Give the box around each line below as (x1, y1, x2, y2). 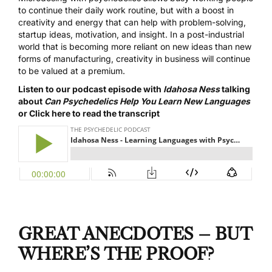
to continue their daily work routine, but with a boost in (18, 5, 234, 16)
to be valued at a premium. (18, 66, 125, 76)
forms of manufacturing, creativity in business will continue (18, 53, 250, 64)
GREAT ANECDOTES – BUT (18, 223, 252, 244)
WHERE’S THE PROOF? (18, 243, 214, 264)
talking (220, 84, 250, 95)
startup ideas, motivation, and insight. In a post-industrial (18, 29, 244, 40)
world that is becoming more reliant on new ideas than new (18, 41, 251, 52)
